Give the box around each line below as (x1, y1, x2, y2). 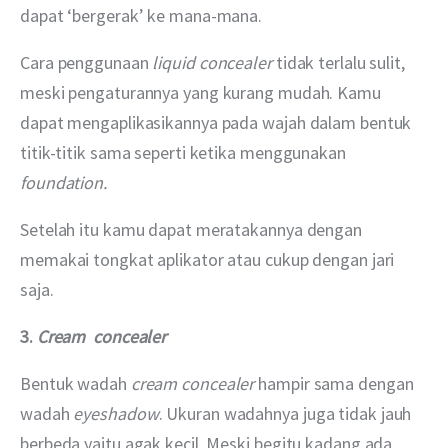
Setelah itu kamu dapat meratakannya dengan (20, 217, 366, 241)
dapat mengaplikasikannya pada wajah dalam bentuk (20, 110, 416, 134)
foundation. (20, 170, 107, 194)
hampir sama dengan (254, 371, 418, 395)
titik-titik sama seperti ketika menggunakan (20, 140, 350, 164)
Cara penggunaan (20, 50, 153, 74)
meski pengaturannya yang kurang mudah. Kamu (20, 80, 385, 104)
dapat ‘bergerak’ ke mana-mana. (20, 3, 263, 27)
